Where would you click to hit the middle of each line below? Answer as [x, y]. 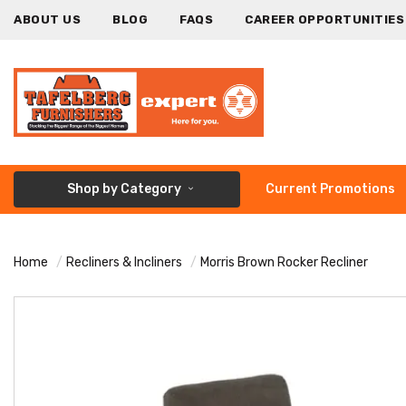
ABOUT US [47, 19]
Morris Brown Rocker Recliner [284, 262]
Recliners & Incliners [124, 262]
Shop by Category [124, 188]
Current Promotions [330, 188]
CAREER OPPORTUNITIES [324, 19]
